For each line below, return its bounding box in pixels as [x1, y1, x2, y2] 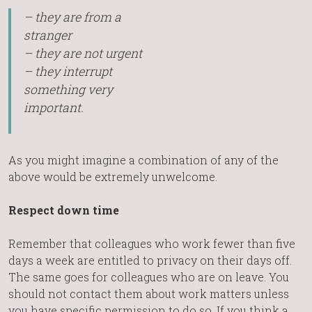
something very [23, 81, 113, 97]
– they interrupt [23, 63, 112, 79]
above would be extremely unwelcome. [8, 169, 217, 184]
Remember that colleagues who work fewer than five [8, 235, 295, 251]
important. [23, 99, 84, 116]
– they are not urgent [23, 45, 142, 61]
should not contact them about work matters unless [8, 286, 289, 301]
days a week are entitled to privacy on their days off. [8, 252, 292, 267]
